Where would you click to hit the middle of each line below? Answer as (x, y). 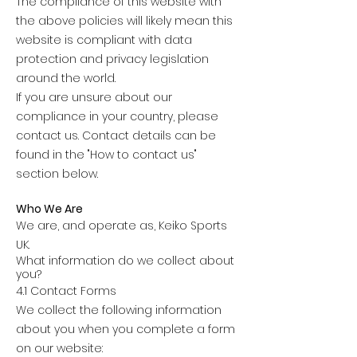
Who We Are (49, 208)
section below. (57, 173)
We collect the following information (119, 310)
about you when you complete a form (126, 329)
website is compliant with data (104, 39)
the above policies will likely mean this (124, 20)
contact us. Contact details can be (116, 135)
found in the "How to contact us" (106, 154)
